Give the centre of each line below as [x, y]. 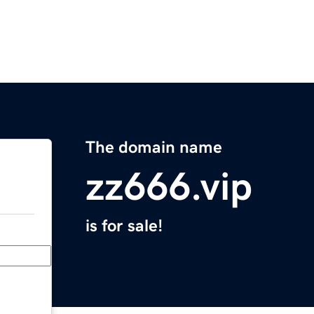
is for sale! [124, 226]
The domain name [154, 148]
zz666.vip [169, 187]
